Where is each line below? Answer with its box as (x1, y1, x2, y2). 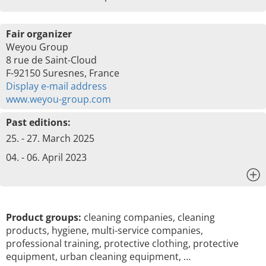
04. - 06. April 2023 (6, 151, 87, 164)
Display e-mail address (6, 80, 107, 93)
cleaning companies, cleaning (81, 211, 215, 224)
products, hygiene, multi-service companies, (6, 224, 203, 237)
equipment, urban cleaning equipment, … (6, 250, 191, 263)
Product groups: (6, 211, 81, 224)
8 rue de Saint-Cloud (6, 53, 97, 66)
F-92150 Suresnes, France (6, 66, 119, 80)
